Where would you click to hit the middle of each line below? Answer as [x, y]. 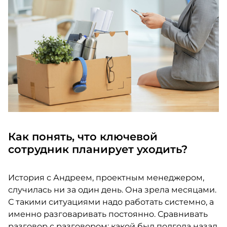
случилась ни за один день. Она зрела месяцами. [112, 190]
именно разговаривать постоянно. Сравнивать [108, 214]
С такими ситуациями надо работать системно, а [111, 202]
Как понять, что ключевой [83, 137]
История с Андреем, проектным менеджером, [106, 178]
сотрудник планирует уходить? [98, 149]
